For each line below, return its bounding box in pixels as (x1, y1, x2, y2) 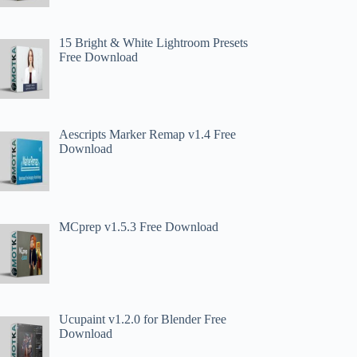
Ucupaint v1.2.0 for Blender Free (59, 312, 227, 326)
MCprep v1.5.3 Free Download (59, 220, 219, 234)
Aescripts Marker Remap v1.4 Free (59, 127, 237, 142)
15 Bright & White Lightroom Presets (59, 35, 249, 49)
